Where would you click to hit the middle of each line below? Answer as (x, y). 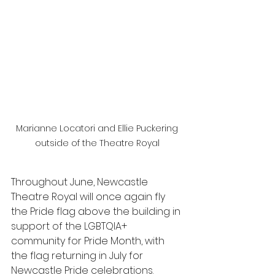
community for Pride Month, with (89, 241)
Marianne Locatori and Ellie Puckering (98, 128)
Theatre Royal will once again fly (89, 196)
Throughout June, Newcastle (81, 182)
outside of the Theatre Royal (98, 143)
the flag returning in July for (78, 255)
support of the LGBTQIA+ (70, 226)
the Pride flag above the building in (97, 211)
